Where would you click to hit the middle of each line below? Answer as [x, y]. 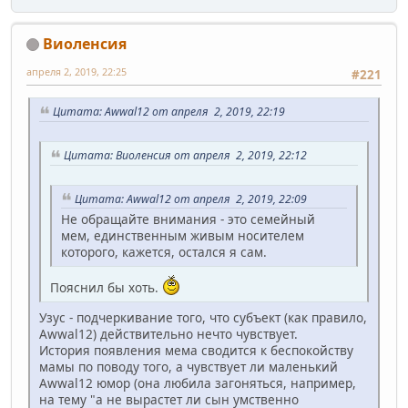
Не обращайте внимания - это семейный [188, 219]
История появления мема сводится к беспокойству [196, 351]
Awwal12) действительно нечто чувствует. [168, 334]
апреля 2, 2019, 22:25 [76, 71]
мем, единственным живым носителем [183, 236]
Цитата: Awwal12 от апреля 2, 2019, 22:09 [191, 199]
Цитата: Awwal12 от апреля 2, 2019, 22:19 [169, 112]
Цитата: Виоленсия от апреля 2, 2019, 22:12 [185, 155]
